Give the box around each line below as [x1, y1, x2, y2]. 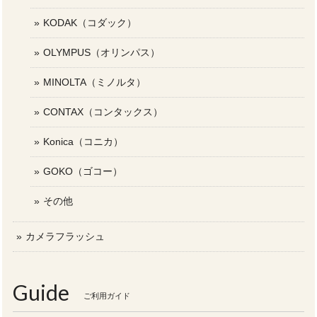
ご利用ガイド [83, 291, 130, 300]
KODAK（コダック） [43, 17, 137, 29]
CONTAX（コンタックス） [43, 106, 163, 118]
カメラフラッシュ [25, 231, 105, 243]
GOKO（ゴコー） [43, 166, 122, 178]
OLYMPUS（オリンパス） [43, 47, 160, 59]
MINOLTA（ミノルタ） [43, 76, 146, 88]
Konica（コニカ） [43, 136, 123, 148]
